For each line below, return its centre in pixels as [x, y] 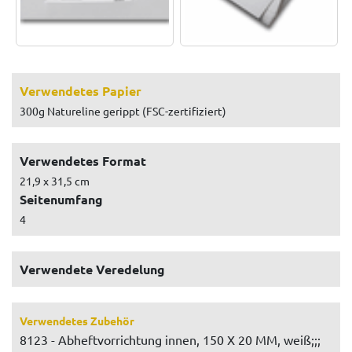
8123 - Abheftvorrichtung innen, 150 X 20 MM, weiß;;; [170, 339]
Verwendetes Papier [81, 90]
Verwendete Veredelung [92, 269]
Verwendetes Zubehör [77, 320]
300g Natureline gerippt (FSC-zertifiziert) [123, 110]
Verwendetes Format [83, 160]
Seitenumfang [61, 199]
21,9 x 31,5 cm [55, 180]
